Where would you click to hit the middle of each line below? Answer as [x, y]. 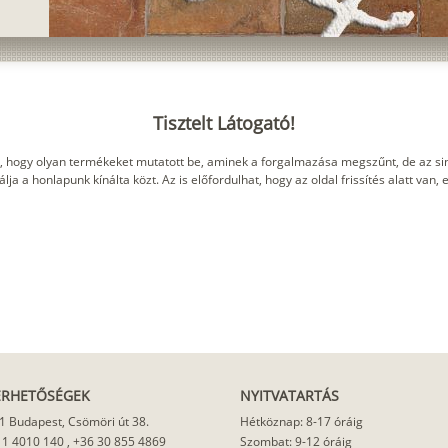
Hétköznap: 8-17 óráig [301, 421]
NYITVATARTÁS [289, 395]
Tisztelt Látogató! [224, 123]
